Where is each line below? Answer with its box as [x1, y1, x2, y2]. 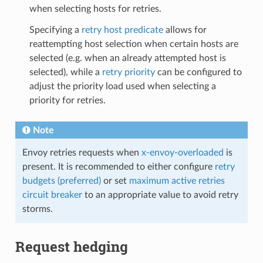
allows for [163, 25, 207, 35]
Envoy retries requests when [22, 148, 141, 157]
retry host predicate [81, 25, 163, 35]
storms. [22, 204, 53, 214]
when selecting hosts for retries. [29, 4, 161, 14]
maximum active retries [129, 176, 225, 186]
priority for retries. [29, 96, 106, 105]
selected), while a [29, 68, 102, 77]
